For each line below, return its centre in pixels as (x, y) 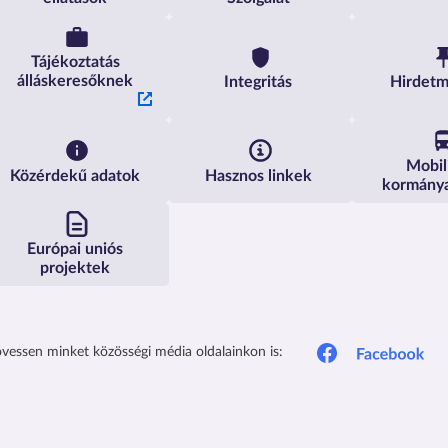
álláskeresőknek (75, 81)
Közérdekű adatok (75, 175)
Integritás (258, 82)
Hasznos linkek (258, 175)
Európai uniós (75, 248)
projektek (75, 267)
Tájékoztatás (75, 62)
